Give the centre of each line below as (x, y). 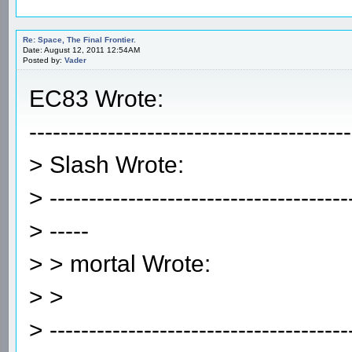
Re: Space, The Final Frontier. (79, 39)
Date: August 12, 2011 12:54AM (81, 49)
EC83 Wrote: (96, 98)
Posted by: (44, 60)
